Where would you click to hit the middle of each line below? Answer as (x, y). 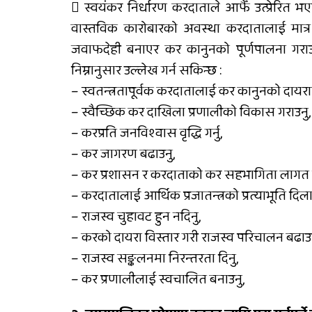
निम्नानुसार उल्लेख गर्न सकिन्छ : (146, 71)
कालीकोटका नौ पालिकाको (235, 30)
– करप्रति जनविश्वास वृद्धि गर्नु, (147, 133)
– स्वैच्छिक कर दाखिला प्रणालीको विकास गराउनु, (191, 112)
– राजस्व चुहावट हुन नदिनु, (136, 217)
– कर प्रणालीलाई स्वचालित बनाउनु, (158, 280)
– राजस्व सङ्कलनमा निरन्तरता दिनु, (155, 259)
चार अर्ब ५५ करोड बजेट (221, 47)
